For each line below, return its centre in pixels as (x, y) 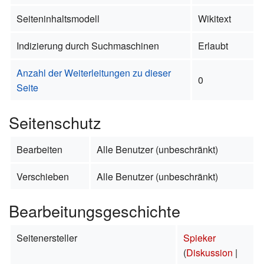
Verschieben (42, 176)
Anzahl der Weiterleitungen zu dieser (93, 73)
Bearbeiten (39, 149)
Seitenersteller (47, 237)
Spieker (199, 237)
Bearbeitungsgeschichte (95, 210)
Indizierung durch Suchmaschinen (88, 46)
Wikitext (214, 19)
